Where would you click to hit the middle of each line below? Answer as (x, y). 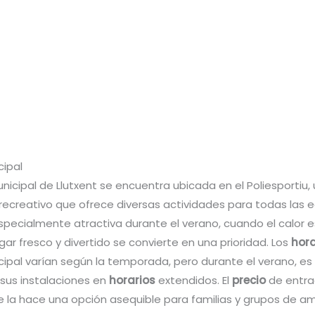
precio (249, 280)
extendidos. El (194, 280)
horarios (132, 280)
